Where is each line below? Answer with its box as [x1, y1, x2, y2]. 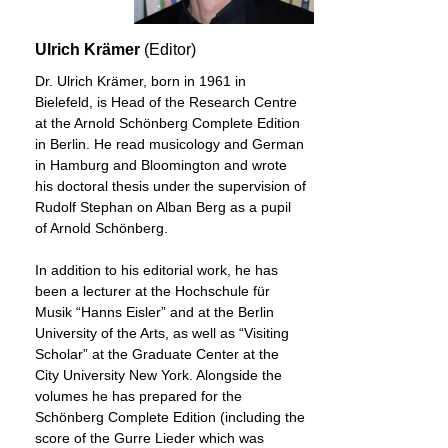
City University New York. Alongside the [35, 367, 282, 383]
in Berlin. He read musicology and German [35, 136, 304, 152]
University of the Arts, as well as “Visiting [35, 325, 289, 341]
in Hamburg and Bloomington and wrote [35, 157, 287, 173]
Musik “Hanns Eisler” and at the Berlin [35, 304, 274, 320]
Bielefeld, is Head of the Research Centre [35, 94, 297, 110]
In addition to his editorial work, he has [35, 262, 278, 278]
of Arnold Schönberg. [35, 220, 168, 236]
